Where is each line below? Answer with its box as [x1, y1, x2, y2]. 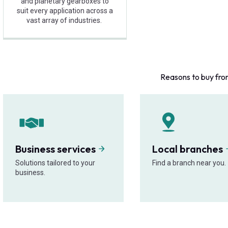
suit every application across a [16, 7, 113, 15]
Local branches [152, 142, 225, 156]
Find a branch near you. [152, 159, 226, 167]
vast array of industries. [26, 16, 103, 25]
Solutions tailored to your [15, 159, 95, 167]
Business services [15, 142, 98, 156]
